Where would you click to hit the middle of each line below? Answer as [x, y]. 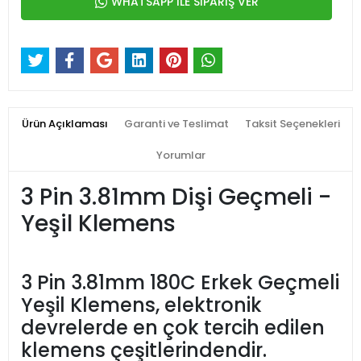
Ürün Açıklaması [64, 124]
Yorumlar [180, 156]
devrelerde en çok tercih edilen [173, 328]
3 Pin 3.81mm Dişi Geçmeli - [179, 197]
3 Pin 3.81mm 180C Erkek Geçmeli [180, 283]
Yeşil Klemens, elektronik [141, 305]
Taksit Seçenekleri [292, 124]
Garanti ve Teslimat [176, 124]
